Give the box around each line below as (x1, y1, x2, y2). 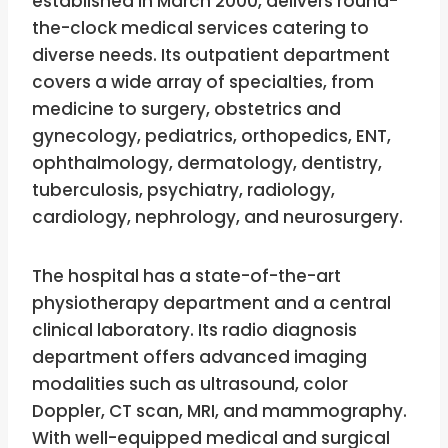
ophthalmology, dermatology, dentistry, (32, 150, 382, 175)
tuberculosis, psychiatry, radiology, (32, 177, 335, 202)
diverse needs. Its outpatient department (32, 42, 390, 67)
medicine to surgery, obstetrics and (32, 96, 341, 121)
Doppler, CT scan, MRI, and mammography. (32, 398, 407, 423)
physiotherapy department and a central (32, 290, 391, 315)
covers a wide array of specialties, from (32, 69, 374, 94)
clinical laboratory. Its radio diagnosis (32, 317, 357, 342)
